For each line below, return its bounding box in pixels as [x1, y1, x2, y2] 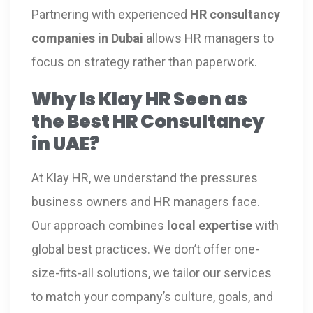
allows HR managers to [143, 30, 274, 45]
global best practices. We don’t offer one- [31, 241, 259, 256]
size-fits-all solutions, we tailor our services [31, 265, 272, 280]
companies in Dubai [31, 30, 143, 45]
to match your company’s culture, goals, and [31, 289, 273, 304]
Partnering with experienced [31, 6, 190, 22]
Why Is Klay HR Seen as [31, 86, 247, 112]
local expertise [167, 217, 252, 233]
